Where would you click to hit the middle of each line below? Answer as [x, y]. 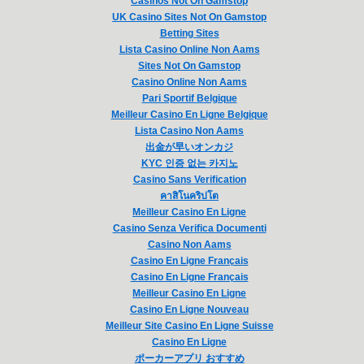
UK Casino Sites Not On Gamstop [189, 17]
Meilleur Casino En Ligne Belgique [189, 115]
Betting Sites [189, 33]
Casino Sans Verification [189, 180]
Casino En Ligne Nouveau [189, 310]
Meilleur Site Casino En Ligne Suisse [189, 326]
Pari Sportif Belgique [189, 98]
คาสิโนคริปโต [189, 196]
